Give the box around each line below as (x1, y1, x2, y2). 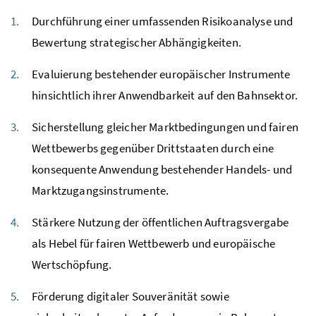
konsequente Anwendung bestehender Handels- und (32, 161, 293, 177)
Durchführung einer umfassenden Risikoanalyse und (32, 13, 293, 29)
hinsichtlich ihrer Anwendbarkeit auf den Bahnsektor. (32, 87, 298, 103)
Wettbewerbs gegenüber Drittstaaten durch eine (32, 140, 274, 156)
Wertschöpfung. (32, 256, 112, 272)
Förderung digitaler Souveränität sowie (32, 288, 229, 304)
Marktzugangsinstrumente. (32, 182, 169, 198)
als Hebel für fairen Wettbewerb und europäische (32, 235, 276, 251)
